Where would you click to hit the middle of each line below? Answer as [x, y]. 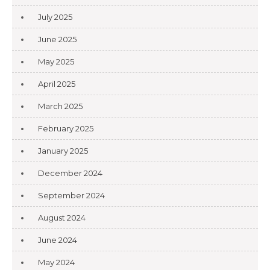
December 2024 [70, 173]
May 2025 [56, 62]
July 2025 [55, 17]
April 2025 [57, 84]
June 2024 [58, 240]
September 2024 [71, 196]
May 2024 [56, 262]
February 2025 [66, 129]
